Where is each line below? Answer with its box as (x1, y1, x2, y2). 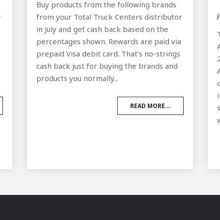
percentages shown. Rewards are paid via (36, 36, 181, 47)
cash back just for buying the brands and (36, 61, 178, 71)
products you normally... (36, 73, 118, 83)
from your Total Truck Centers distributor (36, 12, 182, 22)
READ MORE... (130, 102, 171, 110)
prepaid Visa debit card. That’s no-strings (36, 49, 180, 59)
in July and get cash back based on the (36, 24, 168, 34)
